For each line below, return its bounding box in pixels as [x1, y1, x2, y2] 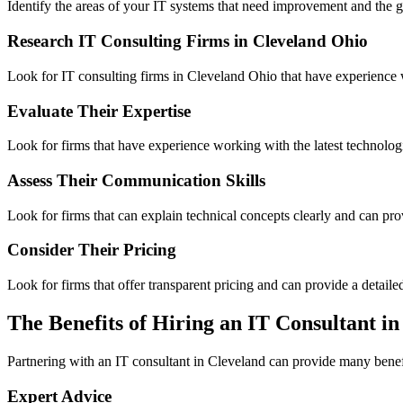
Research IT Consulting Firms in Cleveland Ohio [7, 31, 368, 51]
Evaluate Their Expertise [7, 101, 191, 121]
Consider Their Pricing [7, 240, 176, 260]
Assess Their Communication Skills [7, 171, 265, 191]
